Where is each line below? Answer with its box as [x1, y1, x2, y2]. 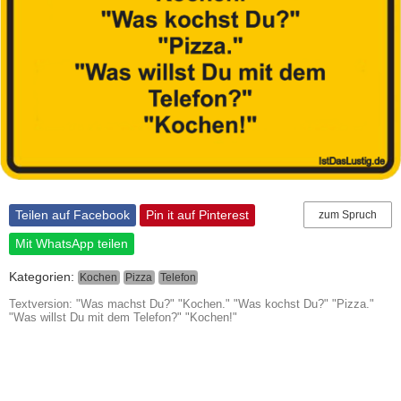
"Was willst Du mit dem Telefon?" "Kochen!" [9, 310, 237, 324]
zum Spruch [319, 208, 377, 221]
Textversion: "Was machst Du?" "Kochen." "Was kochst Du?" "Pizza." [9, 296, 374, 311]
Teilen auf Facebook [15, 208, 130, 223]
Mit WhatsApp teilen [15, 236, 128, 252]
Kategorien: [9, 269, 78, 284]
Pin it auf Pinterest [146, 208, 249, 223]
